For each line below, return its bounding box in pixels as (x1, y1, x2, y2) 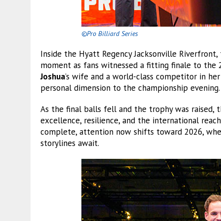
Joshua (40, 71, 65, 82)
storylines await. (40, 137, 99, 148)
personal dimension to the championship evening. (40, 82, 220, 93)
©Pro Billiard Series (81, 29, 139, 38)
